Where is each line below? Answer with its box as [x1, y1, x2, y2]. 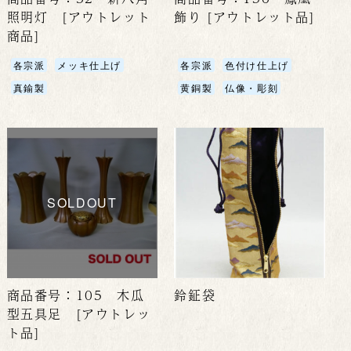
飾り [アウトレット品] [174, 7, 316, 27]
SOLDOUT [47, 193, 118, 212]
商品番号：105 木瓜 [6, 285, 145, 306]
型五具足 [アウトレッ [6, 304, 151, 324]
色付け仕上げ [225, 58, 289, 72]
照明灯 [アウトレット [6, 7, 151, 27]
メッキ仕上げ [57, 58, 121, 72]
